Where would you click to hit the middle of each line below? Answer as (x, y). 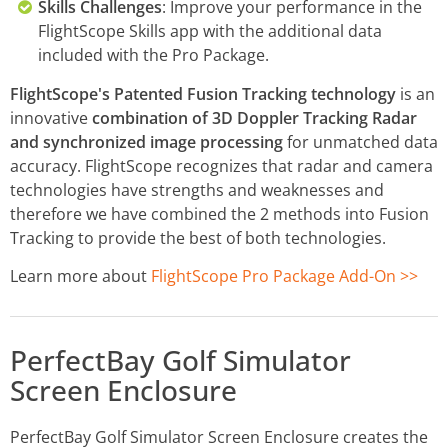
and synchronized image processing (146, 142)
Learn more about (80, 276)
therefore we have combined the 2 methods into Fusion (219, 214)
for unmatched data (360, 142)
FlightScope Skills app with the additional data (210, 31)
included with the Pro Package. (153, 55)
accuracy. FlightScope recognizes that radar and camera (221, 166)
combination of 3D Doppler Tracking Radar (254, 118)
